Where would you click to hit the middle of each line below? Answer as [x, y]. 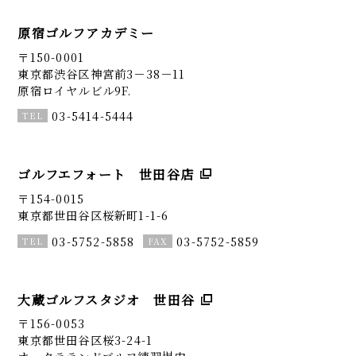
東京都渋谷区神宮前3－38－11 [102, 73]
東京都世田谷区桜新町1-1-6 [93, 215]
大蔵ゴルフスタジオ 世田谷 [106, 300]
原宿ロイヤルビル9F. [75, 90]
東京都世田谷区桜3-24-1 [85, 339]
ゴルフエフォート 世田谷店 [106, 175]
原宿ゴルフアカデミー [86, 33]
